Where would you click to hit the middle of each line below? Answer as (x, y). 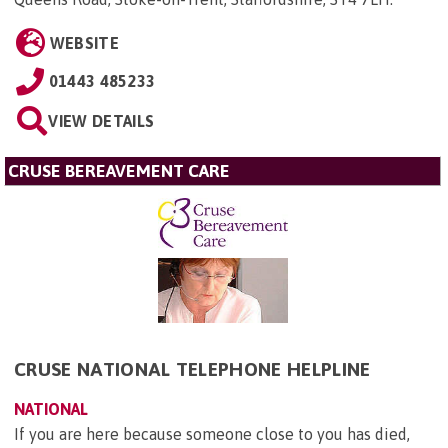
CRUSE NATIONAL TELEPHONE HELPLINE (192, 369)
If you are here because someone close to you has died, (212, 434)
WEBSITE (84, 43)
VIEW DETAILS (101, 121)
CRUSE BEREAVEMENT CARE (119, 171)
